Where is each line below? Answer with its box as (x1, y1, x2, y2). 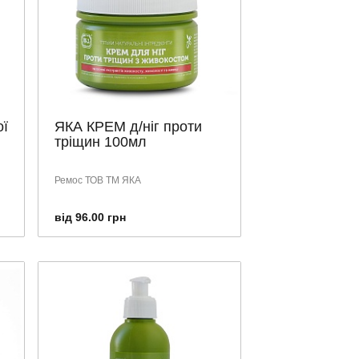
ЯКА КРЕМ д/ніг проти (54, 118, 202, 135)
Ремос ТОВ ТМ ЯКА (54, 174, 141, 186)
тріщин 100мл (54, 133, 147, 150)
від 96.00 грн (54, 210, 126, 224)
